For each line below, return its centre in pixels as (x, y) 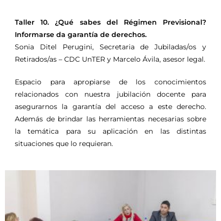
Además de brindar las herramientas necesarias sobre (110, 119)
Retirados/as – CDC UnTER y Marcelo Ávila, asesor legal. (110, 59)
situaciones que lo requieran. (64, 144)
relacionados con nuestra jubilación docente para (110, 94)
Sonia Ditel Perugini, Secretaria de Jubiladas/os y (110, 47)
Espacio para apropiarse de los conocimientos (110, 82)
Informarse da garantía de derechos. (81, 35)
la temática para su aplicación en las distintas (110, 131)
